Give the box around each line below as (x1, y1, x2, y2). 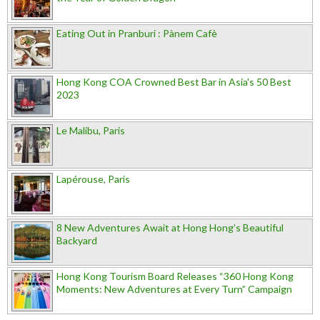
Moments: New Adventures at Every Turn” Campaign (56, 282, 292, 295)
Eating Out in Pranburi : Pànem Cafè (56, 26, 217, 39)
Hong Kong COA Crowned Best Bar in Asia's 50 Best (56, 75, 291, 88)
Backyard (56, 234, 97, 246)
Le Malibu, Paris (56, 124, 125, 136)
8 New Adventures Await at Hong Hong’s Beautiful (56, 221, 284, 234)
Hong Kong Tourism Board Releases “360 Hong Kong (56, 269, 294, 282)
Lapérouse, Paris (56, 172, 130, 185)
